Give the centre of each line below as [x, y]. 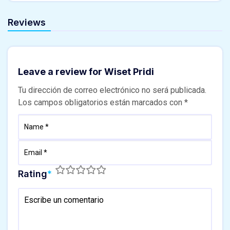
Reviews [27, 22]
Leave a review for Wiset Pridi [86, 71]
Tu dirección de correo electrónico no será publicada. [112, 90]
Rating [33, 174]
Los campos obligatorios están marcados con [101, 102]
